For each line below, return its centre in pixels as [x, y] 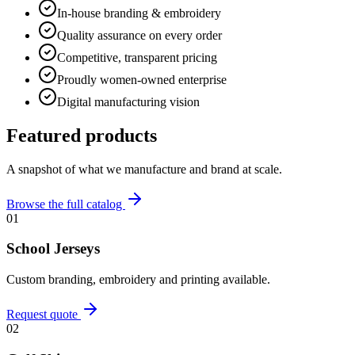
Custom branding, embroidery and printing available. [138, 279]
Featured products [82, 135]
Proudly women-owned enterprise [142, 79]
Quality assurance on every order [139, 35]
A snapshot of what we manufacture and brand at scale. [144, 169]
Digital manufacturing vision [128, 101]
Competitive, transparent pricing [137, 57]
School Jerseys [53, 249]
